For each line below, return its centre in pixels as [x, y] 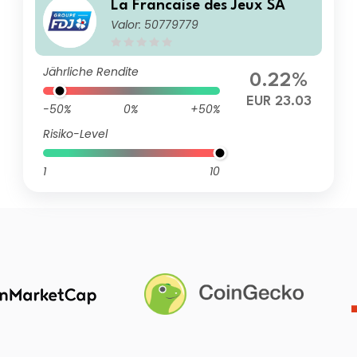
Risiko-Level [76, 134]
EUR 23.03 [279, 102]
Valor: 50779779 [155, 24]
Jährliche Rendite [91, 72]
